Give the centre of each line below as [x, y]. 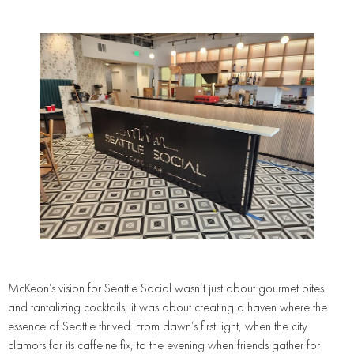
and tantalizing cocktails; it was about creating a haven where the [168, 307]
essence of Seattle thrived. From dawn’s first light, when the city [158, 326]
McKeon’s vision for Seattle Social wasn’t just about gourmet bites [166, 288]
